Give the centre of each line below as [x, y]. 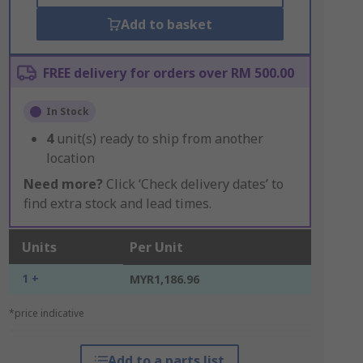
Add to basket [166, 24]
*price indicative [46, 313]
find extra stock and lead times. [117, 203]
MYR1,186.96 [164, 279]
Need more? [63, 184]
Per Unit [156, 247]
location [70, 158]
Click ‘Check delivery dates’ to [193, 184]
